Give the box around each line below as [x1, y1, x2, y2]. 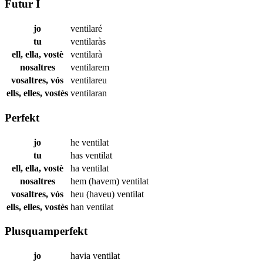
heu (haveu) [70, 188, 117, 199]
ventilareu [70, 75, 107, 86]
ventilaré [70, 23, 102, 34]
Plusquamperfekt [5, 225, 87, 238]
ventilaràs [70, 36, 106, 47]
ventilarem [70, 62, 109, 73]
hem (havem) [70, 176, 122, 186]
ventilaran [70, 88, 107, 99]
